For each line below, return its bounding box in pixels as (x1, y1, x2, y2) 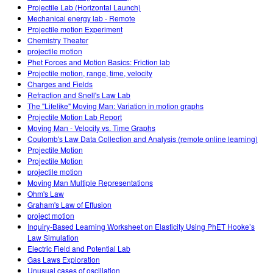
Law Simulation (27, 232, 79, 243)
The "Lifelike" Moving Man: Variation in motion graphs (27, 101, 204, 112)
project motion (27, 210, 74, 221)
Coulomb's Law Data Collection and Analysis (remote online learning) (27, 133, 258, 144)
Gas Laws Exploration (27, 254, 100, 265)
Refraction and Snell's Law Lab (27, 90, 130, 101)
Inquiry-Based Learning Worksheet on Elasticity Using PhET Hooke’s (27, 221, 255, 232)
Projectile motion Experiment (27, 24, 122, 35)
